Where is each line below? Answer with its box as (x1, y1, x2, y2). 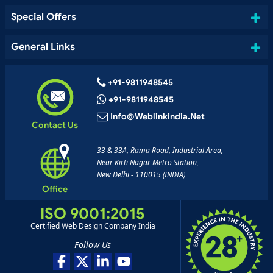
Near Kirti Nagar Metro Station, (96, 157, 199, 168)
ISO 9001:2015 (40, 204, 146, 223)
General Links (11, 41, 75, 54)
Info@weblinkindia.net (110, 112, 205, 122)
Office (41, 183, 68, 194)
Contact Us (31, 119, 78, 131)
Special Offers (11, 11, 76, 24)
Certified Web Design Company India (30, 220, 155, 231)
